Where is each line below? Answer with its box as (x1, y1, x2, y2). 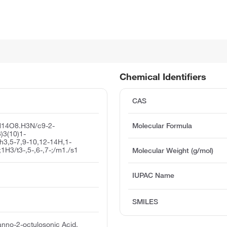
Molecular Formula (132, 121, 193, 130)
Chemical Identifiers (120, 70, 207, 82)
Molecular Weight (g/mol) (132, 145, 214, 155)
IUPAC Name (132, 170, 175, 180)
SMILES (132, 197, 159, 206)
